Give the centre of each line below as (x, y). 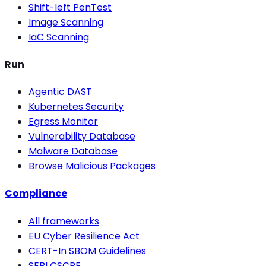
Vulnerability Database (82, 137)
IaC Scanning (59, 37)
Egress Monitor (63, 122)
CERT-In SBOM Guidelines (87, 251)
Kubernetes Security (76, 107)
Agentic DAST (60, 92)
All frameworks (64, 221)
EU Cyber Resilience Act (84, 236)
